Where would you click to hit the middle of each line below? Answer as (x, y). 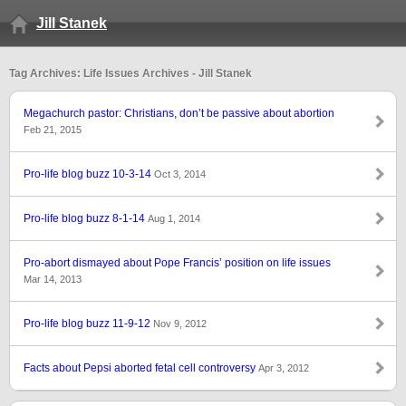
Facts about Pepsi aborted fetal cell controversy (141, 368)
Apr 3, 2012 (284, 368)
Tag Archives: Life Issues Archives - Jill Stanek (130, 73)
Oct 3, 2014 (180, 174)
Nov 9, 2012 (180, 324)
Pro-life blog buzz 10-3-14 (89, 174)
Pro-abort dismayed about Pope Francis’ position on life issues (177, 263)
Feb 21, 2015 (53, 130)
